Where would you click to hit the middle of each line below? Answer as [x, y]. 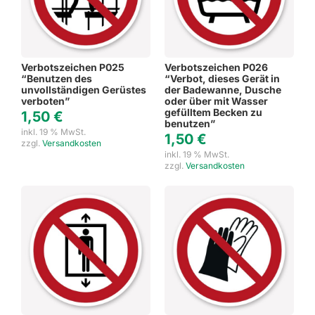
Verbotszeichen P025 [73, 67]
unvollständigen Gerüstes [84, 89]
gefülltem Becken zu [213, 112]
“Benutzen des [57, 78]
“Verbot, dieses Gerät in [222, 78]
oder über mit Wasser [216, 101]
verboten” [45, 101]
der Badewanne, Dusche [223, 89]
